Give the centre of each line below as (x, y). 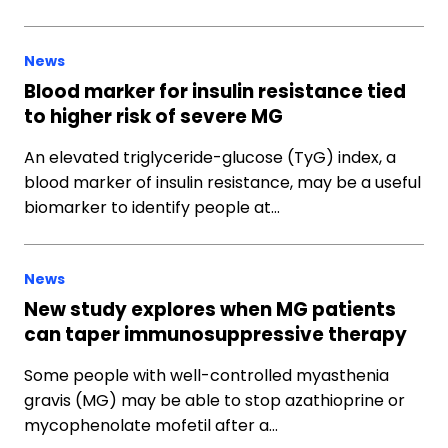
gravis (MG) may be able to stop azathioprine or (214, 400)
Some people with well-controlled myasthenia (206, 375)
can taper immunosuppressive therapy (215, 334)
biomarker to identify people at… (152, 207)
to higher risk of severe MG (153, 116)
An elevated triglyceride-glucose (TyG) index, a (210, 157)
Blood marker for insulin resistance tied (215, 91)
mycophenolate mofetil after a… (151, 425)
